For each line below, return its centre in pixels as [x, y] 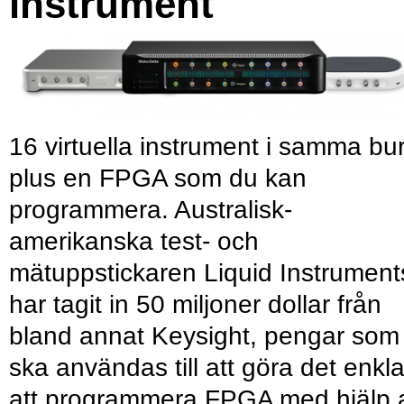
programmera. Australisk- [151, 210]
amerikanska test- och [134, 242]
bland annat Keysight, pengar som [204, 336]
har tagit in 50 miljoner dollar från [195, 305]
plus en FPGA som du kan [158, 179]
